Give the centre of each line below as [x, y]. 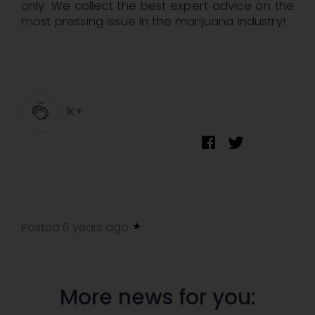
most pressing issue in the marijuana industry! [153, 22]
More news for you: [157, 298]
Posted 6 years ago [76, 228]
